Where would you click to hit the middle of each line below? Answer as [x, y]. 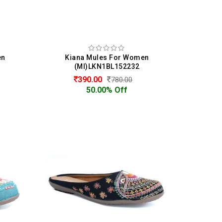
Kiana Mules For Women [107, 57]
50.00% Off [107, 90]
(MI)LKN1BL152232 [107, 66]
